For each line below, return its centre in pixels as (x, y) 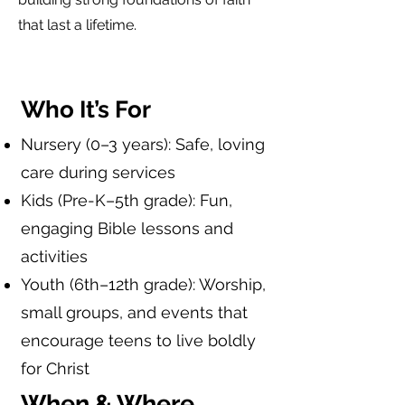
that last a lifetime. (77, 25)
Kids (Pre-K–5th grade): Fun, (127, 200)
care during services (98, 172)
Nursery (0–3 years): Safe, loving (143, 144)
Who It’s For (86, 109)
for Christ (55, 368)
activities (54, 256)
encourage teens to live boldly (138, 340)
